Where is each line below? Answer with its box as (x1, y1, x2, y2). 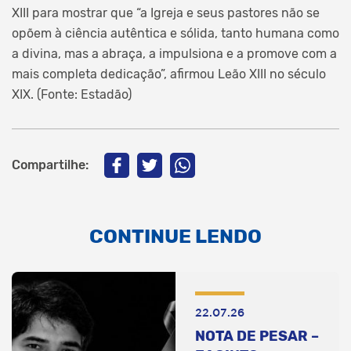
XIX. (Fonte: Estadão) (12, 86, 132, 102)
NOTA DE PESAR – (195, 327, 319, 345)
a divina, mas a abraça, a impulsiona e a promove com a (12, 45, 337, 61)
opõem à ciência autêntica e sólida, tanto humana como (12, 25, 339, 41)
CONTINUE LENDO (89, 224, 262, 248)
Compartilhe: (12, 157, 89, 172)
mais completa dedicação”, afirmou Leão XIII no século (12, 66, 326, 81)
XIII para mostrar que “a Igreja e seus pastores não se (12, 5, 320, 20)
